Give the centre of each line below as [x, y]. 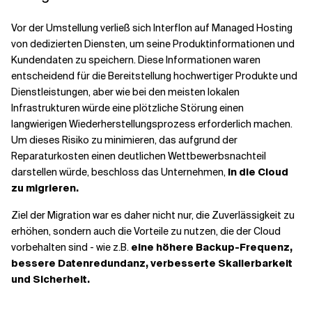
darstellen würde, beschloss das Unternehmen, [119, 172]
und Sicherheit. [50, 279]
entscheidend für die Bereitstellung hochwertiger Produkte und [154, 76]
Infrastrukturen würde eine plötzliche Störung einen [127, 108]
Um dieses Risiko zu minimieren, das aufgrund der [124, 140]
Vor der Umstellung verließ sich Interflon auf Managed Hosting [152, 28]
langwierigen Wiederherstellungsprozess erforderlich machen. [152, 124]
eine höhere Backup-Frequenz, [212, 247]
